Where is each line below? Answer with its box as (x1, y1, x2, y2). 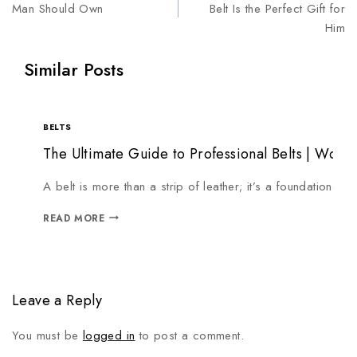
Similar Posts (24, 57, 124, 83)
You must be (12, 326, 83, 344)
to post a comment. (135, 326, 245, 344)
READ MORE (43, 210, 105, 226)
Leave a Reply (12, 289, 103, 311)
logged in (82, 326, 135, 344)
